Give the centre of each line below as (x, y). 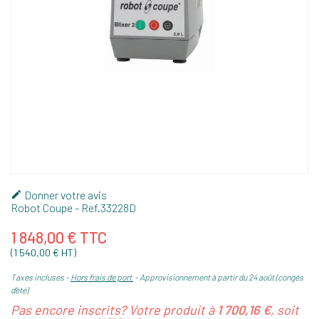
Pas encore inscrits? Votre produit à (114, 309)
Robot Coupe (42, 207)
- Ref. (87, 207)
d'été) (20, 289)
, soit (285, 309)
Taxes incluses (38, 277)
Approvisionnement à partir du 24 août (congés (221, 277)
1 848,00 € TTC (59, 237)
